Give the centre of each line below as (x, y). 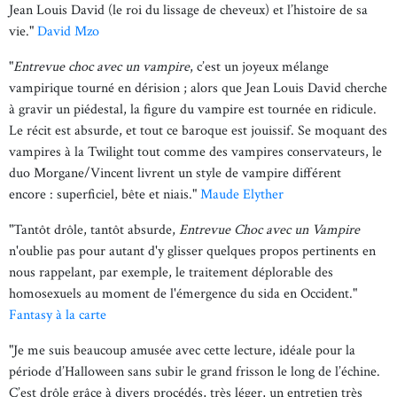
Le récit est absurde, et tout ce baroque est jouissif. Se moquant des (198, 131)
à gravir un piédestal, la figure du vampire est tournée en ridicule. (193, 109)
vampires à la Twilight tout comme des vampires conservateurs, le (195, 152)
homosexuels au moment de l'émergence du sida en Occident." (183, 294)
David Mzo (68, 31)
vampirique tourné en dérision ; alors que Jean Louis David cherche (198, 88)
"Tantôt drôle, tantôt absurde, (94, 230)
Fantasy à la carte (58, 315)
